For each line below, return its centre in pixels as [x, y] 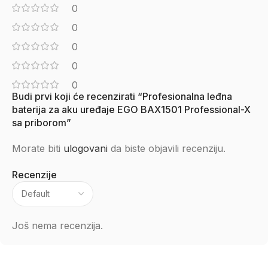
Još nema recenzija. [57, 226]
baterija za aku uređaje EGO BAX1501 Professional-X [131, 109]
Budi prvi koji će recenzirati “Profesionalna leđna [122, 96]
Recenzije [34, 175]
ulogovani [86, 148]
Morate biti [38, 148]
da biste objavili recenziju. [167, 148]
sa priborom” [42, 123]
